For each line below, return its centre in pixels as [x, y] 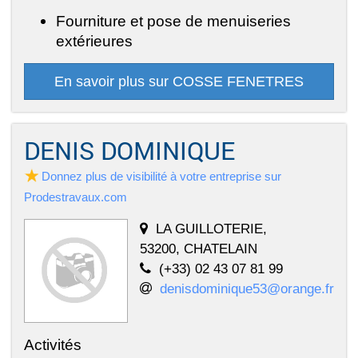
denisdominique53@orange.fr [247, 288]
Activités [53, 344]
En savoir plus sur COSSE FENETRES [179, 81]
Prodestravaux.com [76, 197]
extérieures [94, 40]
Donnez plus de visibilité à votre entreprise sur [161, 176]
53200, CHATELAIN [199, 248]
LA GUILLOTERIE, [211, 228]
